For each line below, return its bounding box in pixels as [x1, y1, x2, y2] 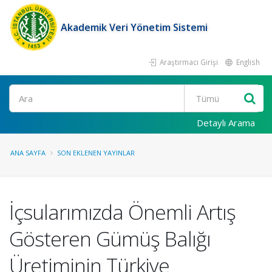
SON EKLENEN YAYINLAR [57, 148, 135, 157]
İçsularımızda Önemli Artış [9, 198, 236, 226]
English [234, 57, 260, 67]
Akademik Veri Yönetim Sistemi [61, 21, 208, 34]
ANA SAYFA [10, 148, 46, 157]
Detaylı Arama [197, 117, 255, 129]
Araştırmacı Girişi [158, 57, 218, 67]
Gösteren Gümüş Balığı [9, 225, 211, 253]
